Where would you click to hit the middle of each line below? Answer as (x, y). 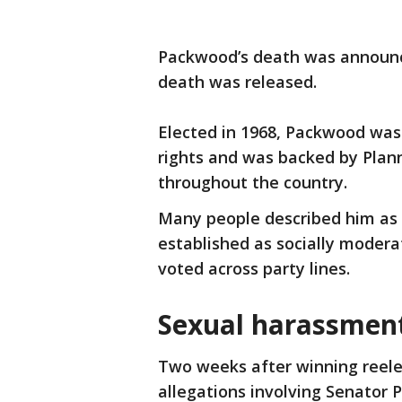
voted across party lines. (256, 269)
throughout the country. (257, 183)
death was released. (240, 82)
